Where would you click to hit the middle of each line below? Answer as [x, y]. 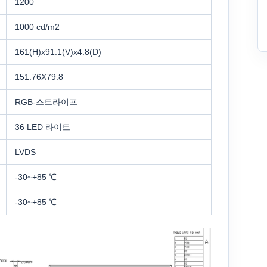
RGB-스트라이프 [46, 102]
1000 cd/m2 [37, 27]
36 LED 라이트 [43, 127]
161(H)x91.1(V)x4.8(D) [58, 52]
